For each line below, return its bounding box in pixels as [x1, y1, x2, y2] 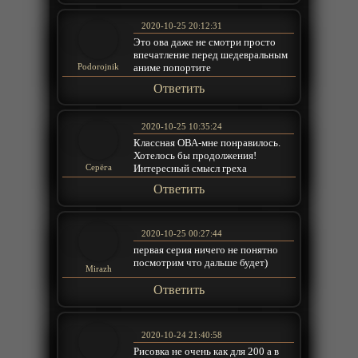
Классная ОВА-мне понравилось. [133, 137, 281, 149]
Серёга [85, 162, 112, 173]
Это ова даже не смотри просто [133, 35, 276, 48]
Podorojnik [78, 61, 120, 71]
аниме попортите [133, 61, 212, 74]
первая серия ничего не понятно [133, 244, 279, 257]
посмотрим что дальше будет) [133, 257, 268, 269]
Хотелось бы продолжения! [133, 149, 257, 162]
